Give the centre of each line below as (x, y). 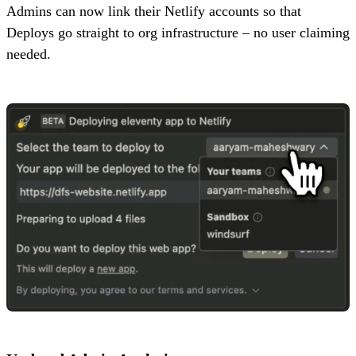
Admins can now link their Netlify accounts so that (154, 12)
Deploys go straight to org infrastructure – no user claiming (178, 33)
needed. (29, 54)
